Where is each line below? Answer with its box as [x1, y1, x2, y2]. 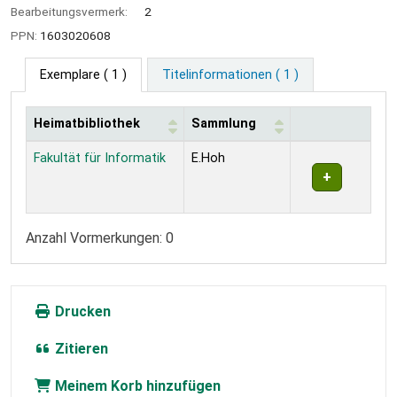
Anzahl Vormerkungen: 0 [26, 229, 174, 246]
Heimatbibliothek [34, 115, 140, 131]
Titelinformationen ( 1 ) [161, 66, 299, 82]
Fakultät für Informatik [34, 150, 166, 166]
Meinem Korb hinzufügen [51, 377, 221, 394]
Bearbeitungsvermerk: [11, 4, 130, 19]
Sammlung [191, 115, 256, 131]
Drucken [51, 302, 111, 320]
